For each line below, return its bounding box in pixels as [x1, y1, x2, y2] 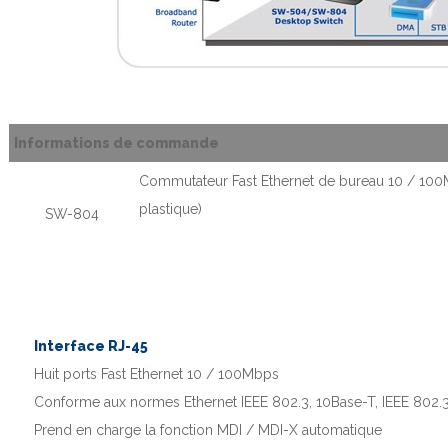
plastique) [139, 200, 202, 217]
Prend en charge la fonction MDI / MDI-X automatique [34, 421, 382, 438]
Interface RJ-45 [34, 337, 148, 354]
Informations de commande [14, 134, 219, 151]
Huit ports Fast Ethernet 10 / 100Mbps [34, 365, 279, 382]
